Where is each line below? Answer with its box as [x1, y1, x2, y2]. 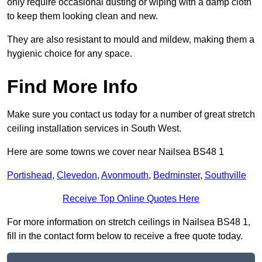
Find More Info [7, 76, 138, 98]
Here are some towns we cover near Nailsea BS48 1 [7, 147, 224, 157]
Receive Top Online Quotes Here [63, 194, 199, 204]
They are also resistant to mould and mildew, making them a [7, 35, 254, 45]
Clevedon [57, 170, 97, 181]
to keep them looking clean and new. [7, 11, 158, 22]
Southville [205, 170, 246, 181]
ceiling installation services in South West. [7, 123, 181, 134]
